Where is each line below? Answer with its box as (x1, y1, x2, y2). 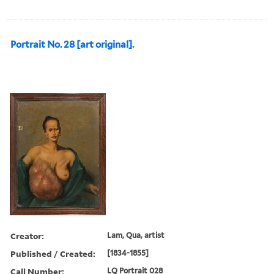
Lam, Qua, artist (107, 230, 165, 240)
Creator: (10, 229, 44, 242)
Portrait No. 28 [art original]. (10, 39, 134, 50)
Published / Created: (10, 247, 95, 259)
